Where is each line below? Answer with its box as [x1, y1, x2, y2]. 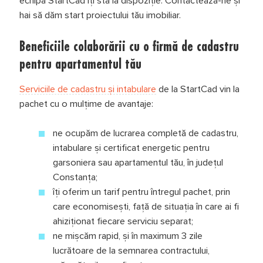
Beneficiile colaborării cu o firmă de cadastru [19, 36, 239, 56]
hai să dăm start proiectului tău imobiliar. [19, 10, 181, 20]
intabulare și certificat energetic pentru [53, 143, 210, 153]
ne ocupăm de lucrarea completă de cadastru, [53, 128, 239, 138]
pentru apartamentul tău [19, 53, 141, 73]
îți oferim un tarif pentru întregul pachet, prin [53, 187, 231, 197]
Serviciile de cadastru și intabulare [19, 85, 156, 95]
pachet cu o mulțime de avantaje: [19, 99, 153, 109]
